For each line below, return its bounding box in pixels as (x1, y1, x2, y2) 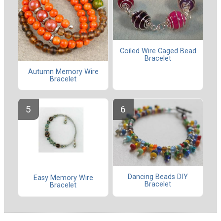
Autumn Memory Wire (28, 68, 99, 76)
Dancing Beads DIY (128, 173, 188, 182)
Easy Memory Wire (33, 174, 93, 183)
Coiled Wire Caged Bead (119, 46, 196, 55)
